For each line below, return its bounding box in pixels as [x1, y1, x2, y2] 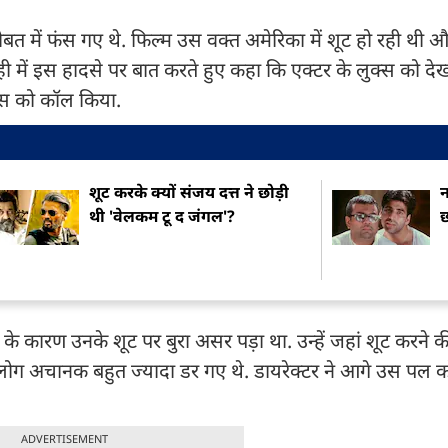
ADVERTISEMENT [20, 431, 108, 446]
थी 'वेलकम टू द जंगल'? [89, 205, 236, 227]
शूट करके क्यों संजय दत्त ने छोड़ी [89, 181, 290, 203]
